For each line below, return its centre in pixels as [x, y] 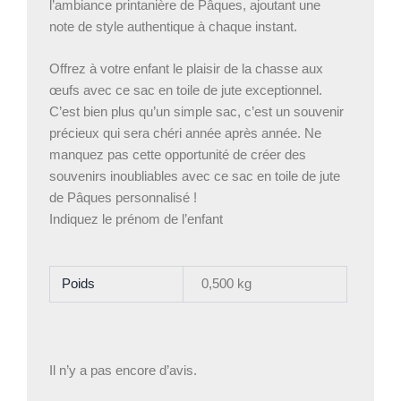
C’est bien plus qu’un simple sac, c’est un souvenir [196, 112]
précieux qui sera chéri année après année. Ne [185, 134]
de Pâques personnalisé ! [123, 198]
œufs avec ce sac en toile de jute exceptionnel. [186, 91]
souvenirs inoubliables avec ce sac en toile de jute [195, 177]
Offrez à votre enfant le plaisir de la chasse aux [186, 69]
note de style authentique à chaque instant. [173, 26]
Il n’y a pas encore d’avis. [123, 370]
